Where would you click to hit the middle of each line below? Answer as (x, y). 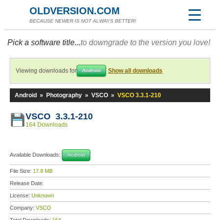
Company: (23, 208)
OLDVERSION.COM (75, 11)
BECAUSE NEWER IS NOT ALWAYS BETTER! (83, 21)
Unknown (43, 195)
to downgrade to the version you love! (145, 42)
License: (21, 195)
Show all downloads (135, 71)
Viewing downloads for (46, 71)
